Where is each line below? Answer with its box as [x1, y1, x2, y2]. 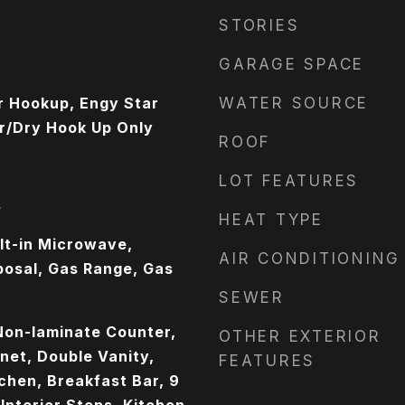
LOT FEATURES [219, 172, 359, 190]
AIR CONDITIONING [219, 250, 400, 268]
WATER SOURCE [219, 94, 369, 112]
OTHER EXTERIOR [219, 327, 381, 345]
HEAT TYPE [219, 211, 324, 229]
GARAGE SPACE [219, 55, 364, 73]
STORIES [219, 16, 300, 34]
